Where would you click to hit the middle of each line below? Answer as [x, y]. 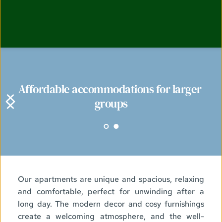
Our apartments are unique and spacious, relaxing [111, 179]
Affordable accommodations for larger [110, 89]
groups [111, 104]
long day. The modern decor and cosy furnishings [111, 204]
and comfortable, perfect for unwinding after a [111, 192]
